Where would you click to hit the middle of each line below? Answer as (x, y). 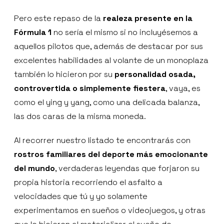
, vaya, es (183, 88)
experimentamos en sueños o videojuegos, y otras (110, 210)
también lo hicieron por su (64, 74)
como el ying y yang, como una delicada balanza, (107, 102)
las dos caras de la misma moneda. (80, 116)
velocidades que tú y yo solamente (81, 196)
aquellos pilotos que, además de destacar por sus (108, 46)
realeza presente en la (148, 18)
